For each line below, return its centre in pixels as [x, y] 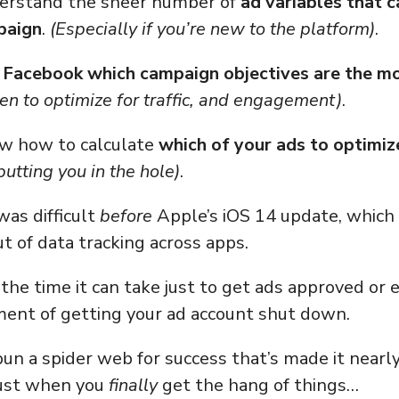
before [128, 216]
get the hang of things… [258, 385]
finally [133, 385]
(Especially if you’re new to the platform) [212, 28]
